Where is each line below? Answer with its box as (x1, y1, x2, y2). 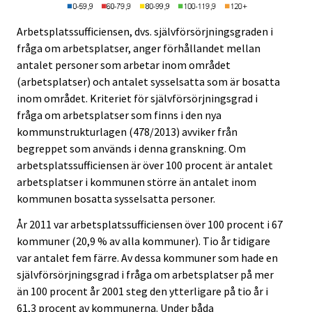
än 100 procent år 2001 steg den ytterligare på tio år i (17, 283, 268, 298)
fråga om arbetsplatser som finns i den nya (17, 107, 221, 122)
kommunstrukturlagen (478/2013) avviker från (17, 124, 237, 139)
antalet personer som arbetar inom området (17, 57, 231, 72)
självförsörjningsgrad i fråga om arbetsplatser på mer (17, 267, 274, 281)
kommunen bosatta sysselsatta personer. (17, 191, 215, 205)
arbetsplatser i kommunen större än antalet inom (17, 174, 256, 189)
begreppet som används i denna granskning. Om (17, 141, 246, 155)
